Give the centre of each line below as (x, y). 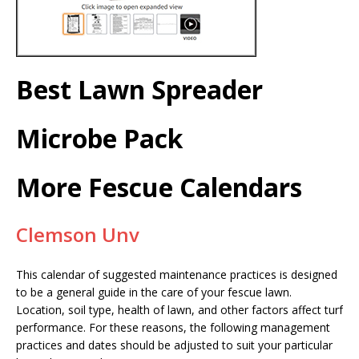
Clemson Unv (78, 235)
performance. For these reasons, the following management (173, 328)
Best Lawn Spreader (139, 90)
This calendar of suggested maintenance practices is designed (177, 275)
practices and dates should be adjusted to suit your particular (174, 345)
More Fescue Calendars (159, 188)
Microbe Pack (99, 139)
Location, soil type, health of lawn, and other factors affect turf (179, 310)
